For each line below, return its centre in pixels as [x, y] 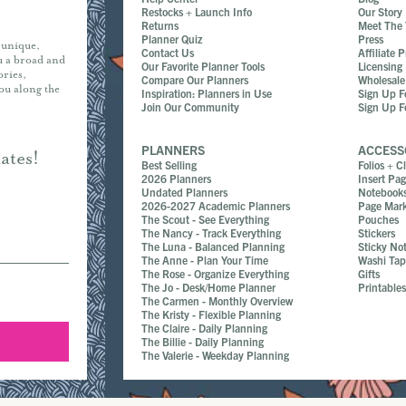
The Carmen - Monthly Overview [217, 300]
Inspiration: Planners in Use [207, 93]
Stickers [377, 232]
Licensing [381, 66]
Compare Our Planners [195, 79]
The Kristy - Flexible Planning [212, 314]
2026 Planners [177, 178]
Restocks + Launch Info [197, 11]
